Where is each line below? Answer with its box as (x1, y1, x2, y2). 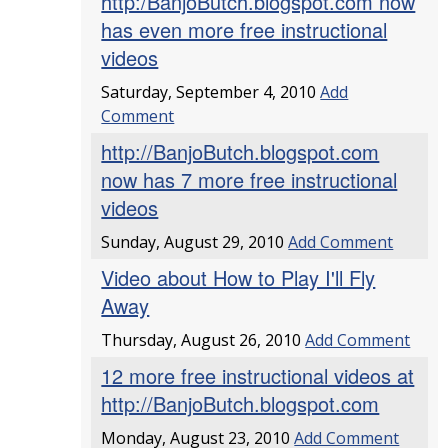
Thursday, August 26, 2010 (101, 329, 306, 351)
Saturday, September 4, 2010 (101, 81, 321, 103)
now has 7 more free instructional (101, 165, 398, 194)
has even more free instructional (101, 15, 388, 44)
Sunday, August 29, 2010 (101, 231, 289, 253)
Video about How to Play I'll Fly (101, 263, 376, 292)
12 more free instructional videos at (101, 361, 415, 390)
